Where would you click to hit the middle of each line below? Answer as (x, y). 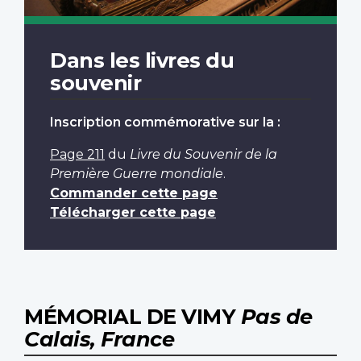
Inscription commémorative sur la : (165, 122)
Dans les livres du (142, 60)
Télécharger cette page (133, 213)
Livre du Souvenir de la (203, 155)
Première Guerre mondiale (137, 174)
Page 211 (77, 155)
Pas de (276, 317)
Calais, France (99, 339)
